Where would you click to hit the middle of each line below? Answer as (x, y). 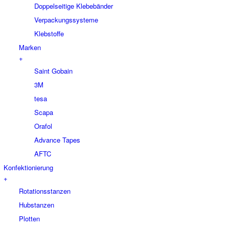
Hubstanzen (37, 204)
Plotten (29, 218)
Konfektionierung (28, 167)
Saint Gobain (53, 71)
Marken (30, 47)
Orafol (43, 126)
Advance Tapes (57, 140)
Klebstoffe (49, 33)
